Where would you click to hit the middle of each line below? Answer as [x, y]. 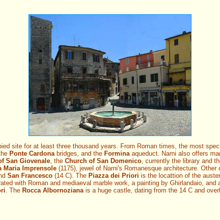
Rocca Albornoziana [53, 191]
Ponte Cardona [32, 154]
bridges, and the [79, 154]
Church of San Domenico [103, 161]
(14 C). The [70, 176]
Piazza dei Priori [114, 176]
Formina [117, 154]
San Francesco [30, 176]
